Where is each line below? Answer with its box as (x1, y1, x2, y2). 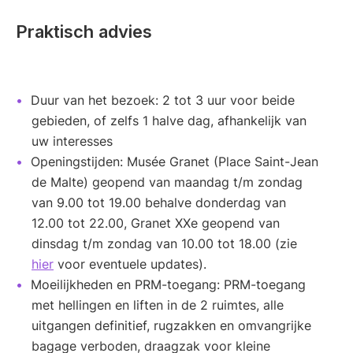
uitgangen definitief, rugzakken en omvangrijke (32, 318, 311, 334)
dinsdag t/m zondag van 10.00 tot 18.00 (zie (32, 236, 297, 252)
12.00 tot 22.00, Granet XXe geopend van (32, 215, 280, 232)
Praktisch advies (16, 21, 152, 43)
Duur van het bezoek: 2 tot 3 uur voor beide (31, 92, 295, 109)
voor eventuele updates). (54, 256, 206, 273)
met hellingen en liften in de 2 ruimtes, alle (32, 297, 284, 314)
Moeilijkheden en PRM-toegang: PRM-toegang (31, 277, 306, 293)
